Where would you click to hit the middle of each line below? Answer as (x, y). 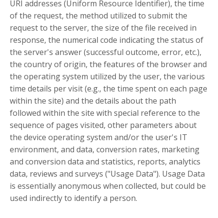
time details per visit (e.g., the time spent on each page (109, 89)
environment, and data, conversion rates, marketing (105, 150)
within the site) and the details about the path (93, 101)
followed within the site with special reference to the (105, 113)
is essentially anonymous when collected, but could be (108, 186)
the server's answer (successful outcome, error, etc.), (106, 52)
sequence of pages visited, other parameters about (103, 125)
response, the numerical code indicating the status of (107, 40)
